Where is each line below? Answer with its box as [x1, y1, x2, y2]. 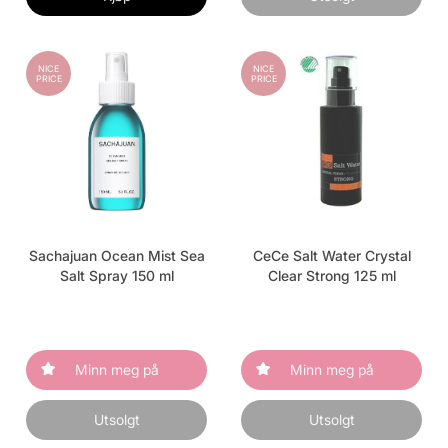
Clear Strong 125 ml [267, 267, 396, 284]
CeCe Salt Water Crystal [252, 247, 411, 264]
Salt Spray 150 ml [59, 267, 174, 284]
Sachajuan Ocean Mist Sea [28, 247, 205, 264]
